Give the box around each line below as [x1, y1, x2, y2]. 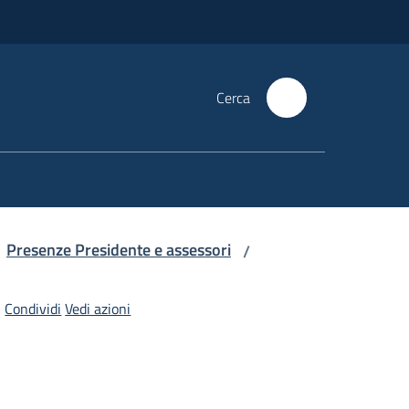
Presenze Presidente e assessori [6, 237, 231, 262]
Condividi [5, 298, 62, 320]
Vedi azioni [65, 298, 131, 320]
